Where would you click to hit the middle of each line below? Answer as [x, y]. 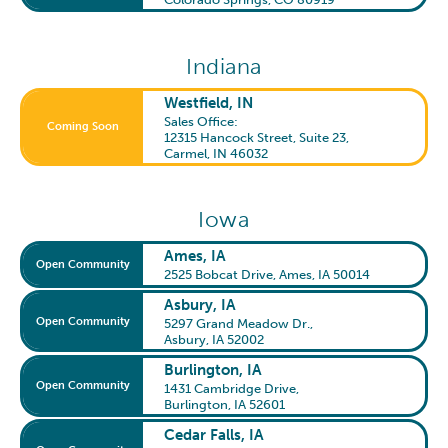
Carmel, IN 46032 [216, 152]
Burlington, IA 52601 [225, 403]
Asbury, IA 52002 [214, 339]
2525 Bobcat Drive [219, 274]
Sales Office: [203, 120]
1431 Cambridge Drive [230, 387]
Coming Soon [83, 127]
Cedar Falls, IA [214, 434]
